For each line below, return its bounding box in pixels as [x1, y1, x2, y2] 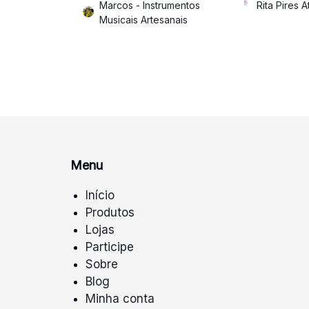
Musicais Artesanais [99, 13, 188, 26]
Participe [86, 239, 134, 254]
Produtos [86, 205, 135, 219]
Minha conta [86, 291, 155, 306]
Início [86, 188, 115, 202]
